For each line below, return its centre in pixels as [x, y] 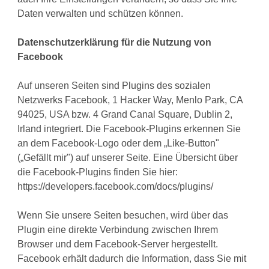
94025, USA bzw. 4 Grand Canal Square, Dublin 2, [125, 115]
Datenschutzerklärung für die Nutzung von [115, 43]
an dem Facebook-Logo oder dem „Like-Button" [119, 144]
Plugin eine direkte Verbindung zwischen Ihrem [118, 230]
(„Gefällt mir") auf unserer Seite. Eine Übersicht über [128, 158]
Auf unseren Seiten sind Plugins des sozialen [114, 86]
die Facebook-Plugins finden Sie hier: [98, 172]
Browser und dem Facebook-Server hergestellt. [118, 244]
